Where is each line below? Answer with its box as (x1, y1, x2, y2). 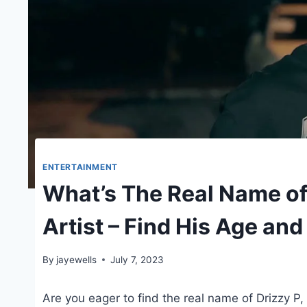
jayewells (56, 254, 97, 265)
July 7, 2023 (110, 254, 164, 265)
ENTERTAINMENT (42, 162, 118, 173)
